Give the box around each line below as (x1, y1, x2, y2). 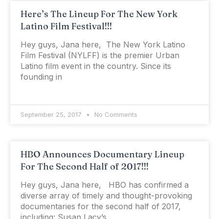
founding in (20, 72, 62, 82)
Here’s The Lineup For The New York (20, 8, 177, 20)
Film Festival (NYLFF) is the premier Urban (20, 50, 179, 61)
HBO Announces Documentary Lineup (20, 149, 184, 160)
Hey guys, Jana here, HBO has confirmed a (20, 180, 189, 190)
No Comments (92, 110, 137, 119)
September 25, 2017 (20, 110, 84, 119)
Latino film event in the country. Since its (20, 61, 171, 71)
